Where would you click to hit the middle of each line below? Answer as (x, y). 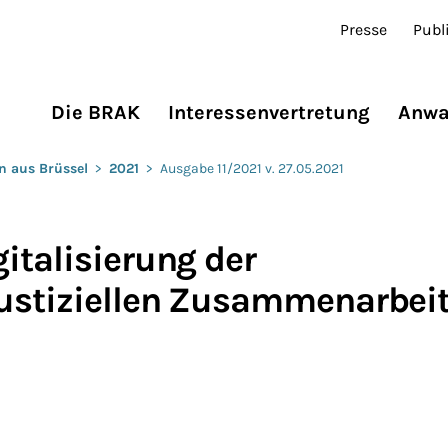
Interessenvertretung (269, 113)
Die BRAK (95, 113)
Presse (364, 29)
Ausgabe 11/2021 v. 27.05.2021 (252, 168)
